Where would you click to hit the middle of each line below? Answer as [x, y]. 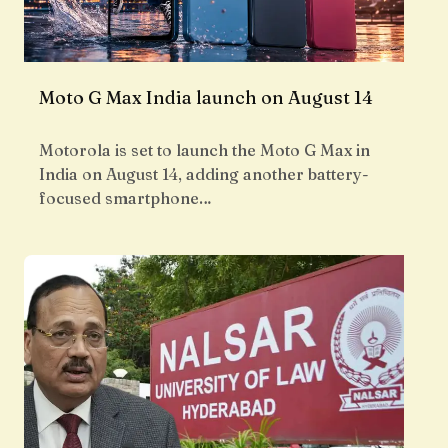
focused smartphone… [125, 198]
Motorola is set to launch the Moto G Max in [204, 150]
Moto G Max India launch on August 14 [206, 98]
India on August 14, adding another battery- [204, 174]
